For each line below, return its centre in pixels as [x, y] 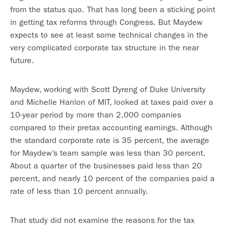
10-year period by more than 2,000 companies [96, 115]
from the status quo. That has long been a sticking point [113, 9]
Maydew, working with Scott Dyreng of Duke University [108, 89]
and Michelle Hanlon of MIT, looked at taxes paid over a [112, 102]
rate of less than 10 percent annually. [79, 191]
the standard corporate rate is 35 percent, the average [110, 140]
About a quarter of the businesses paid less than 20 [106, 166]
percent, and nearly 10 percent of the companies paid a [112, 178]
